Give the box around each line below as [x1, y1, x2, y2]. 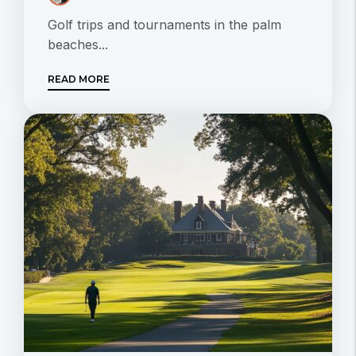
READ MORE [48, 73, 110, 86]
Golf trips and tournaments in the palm [48, 17, 281, 33]
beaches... [48, 37, 108, 53]
